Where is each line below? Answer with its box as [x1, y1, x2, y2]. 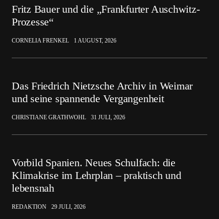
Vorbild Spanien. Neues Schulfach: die [12, 156, 175, 169]
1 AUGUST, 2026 [74, 37, 116, 44]
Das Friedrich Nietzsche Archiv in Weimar [12, 80, 193, 92]
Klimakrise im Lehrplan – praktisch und [12, 169, 181, 181]
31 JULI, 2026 [91, 114, 125, 121]
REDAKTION [12, 203, 46, 210]
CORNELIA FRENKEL [12, 37, 69, 44]
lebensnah [12, 182, 55, 194]
